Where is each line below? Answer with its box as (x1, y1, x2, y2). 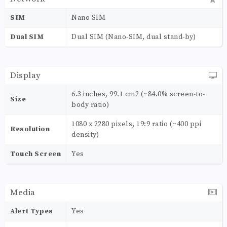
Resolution (10, 124, 50, 134)
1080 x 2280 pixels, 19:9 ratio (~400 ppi (71, 119, 201, 129)
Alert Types (10, 206, 53, 216)
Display (10, 69, 41, 81)
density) (71, 130, 99, 139)
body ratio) (71, 100, 109, 109)
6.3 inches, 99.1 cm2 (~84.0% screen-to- (71, 89, 205, 99)
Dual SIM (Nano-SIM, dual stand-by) (71, 32, 196, 42)
